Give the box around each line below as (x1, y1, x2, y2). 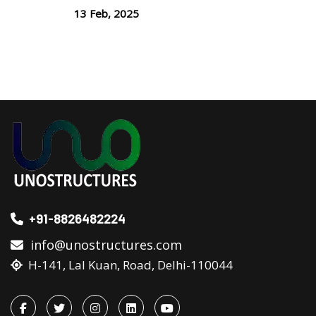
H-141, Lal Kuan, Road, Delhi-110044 (23, 257, 233, 274)
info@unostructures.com (23, 236, 182, 254)
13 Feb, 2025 (74, 6, 139, 21)
